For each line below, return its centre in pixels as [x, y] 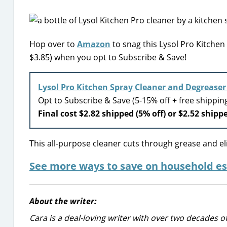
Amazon [94, 44]
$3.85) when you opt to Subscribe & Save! [108, 57]
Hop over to [53, 44]
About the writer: [63, 201]
